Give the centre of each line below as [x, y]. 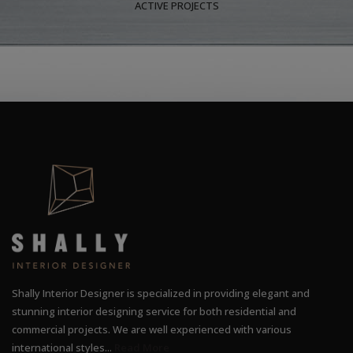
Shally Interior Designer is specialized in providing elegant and [161, 293]
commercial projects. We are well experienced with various [152, 329]
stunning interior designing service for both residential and [154, 311]
